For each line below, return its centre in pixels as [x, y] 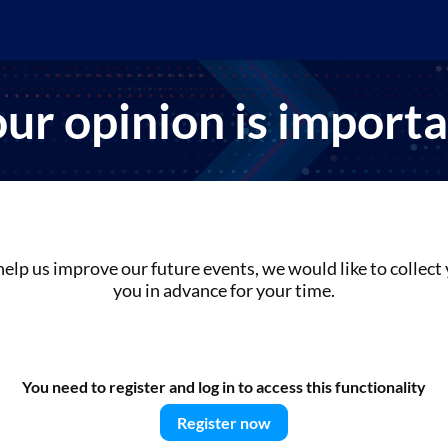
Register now [224, 422]
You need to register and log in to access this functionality [224, 386]
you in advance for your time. [224, 290]
